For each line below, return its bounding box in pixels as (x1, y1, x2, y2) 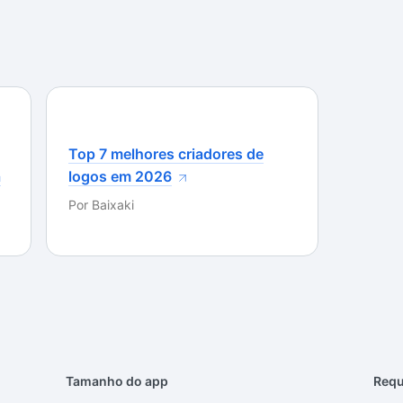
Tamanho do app (66, 373, 169, 389)
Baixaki (92, 197, 134, 212)
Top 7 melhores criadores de (68, 145, 264, 163)
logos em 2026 (68, 167, 172, 185)
